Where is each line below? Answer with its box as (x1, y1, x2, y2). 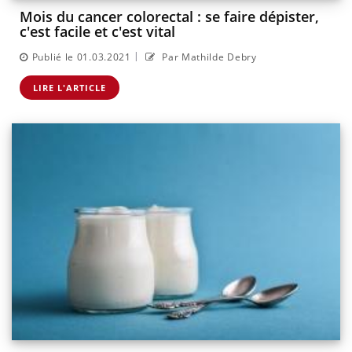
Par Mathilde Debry (159, 49, 257, 64)
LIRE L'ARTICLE (33, 81, 106, 93)
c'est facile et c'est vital (20, 22, 175, 42)
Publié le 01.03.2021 (31, 49, 131, 64)
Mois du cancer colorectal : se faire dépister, (20, 7, 319, 27)
